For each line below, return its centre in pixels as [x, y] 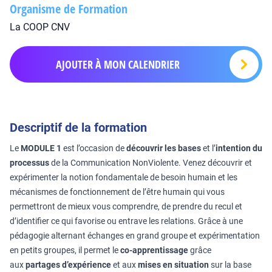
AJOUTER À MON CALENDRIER [118, 64]
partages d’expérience [68, 265]
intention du [239, 148]
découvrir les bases [164, 148]
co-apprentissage [154, 250]
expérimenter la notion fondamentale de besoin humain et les [124, 177]
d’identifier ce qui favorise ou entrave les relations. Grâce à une [126, 221]
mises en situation [173, 265]
